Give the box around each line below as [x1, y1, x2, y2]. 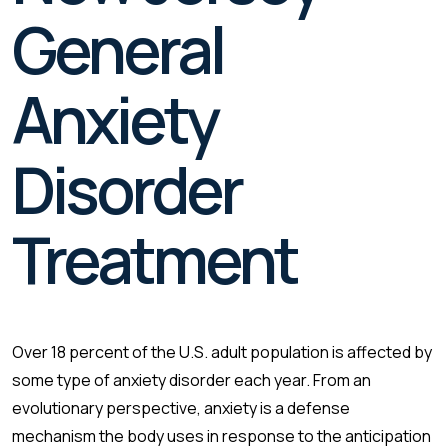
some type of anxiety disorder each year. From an [12, 368, 371, 391]
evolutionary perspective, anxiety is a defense [12, 396, 350, 419]
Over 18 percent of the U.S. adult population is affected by [12, 340, 432, 363]
